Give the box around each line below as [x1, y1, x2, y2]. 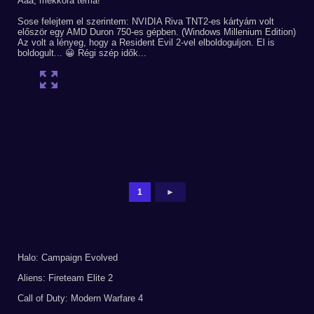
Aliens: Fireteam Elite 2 [18, 273, 113, 283]
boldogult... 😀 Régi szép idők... [18, 48, 146, 58]
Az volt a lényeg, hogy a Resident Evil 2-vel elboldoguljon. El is [18, 37, 275, 48]
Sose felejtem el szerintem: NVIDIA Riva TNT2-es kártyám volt [18, 16, 274, 27]
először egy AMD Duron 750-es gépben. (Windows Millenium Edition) [18, 27, 296, 37]
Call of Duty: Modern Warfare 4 [18, 293, 143, 303]
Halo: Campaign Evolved [18, 252, 118, 263]
